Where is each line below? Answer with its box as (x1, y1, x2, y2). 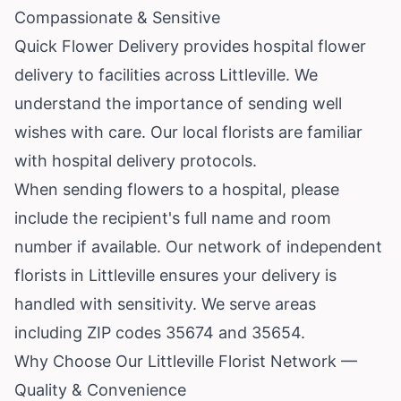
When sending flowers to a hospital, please (14, 179, 339, 199)
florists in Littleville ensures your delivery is (14, 265, 337, 285)
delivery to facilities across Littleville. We (14, 64, 318, 84)
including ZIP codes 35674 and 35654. (14, 322, 305, 342)
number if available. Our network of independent (14, 236, 382, 256)
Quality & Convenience (14, 380, 186, 399)
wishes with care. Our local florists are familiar (14, 122, 363, 141)
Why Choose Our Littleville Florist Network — (14, 351, 357, 371)
